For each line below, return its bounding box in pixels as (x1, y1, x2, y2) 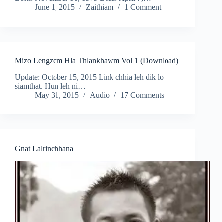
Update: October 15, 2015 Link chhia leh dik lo (15, 73, 164, 82)
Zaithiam (86, 3, 113, 12)
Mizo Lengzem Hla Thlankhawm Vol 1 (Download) (15, 56, 178, 65)
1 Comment (124, 3, 161, 12)
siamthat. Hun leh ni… (15, 82, 86, 91)
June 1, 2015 (35, 3, 75, 12)
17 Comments (120, 91, 164, 100)
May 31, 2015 (35, 91, 79, 100)
